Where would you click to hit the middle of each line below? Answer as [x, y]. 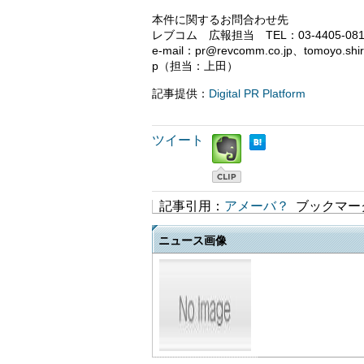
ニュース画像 [193, 240]
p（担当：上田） [195, 66]
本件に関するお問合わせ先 [220, 20]
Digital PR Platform [257, 94]
